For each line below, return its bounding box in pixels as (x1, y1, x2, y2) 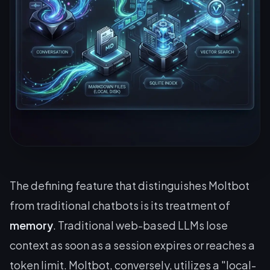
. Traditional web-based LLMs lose (53, 218, 228, 232)
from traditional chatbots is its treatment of (10, 198, 230, 212)
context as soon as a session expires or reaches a (10, 237, 255, 252)
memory (10, 218, 53, 232)
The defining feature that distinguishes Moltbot (10, 178, 250, 192)
